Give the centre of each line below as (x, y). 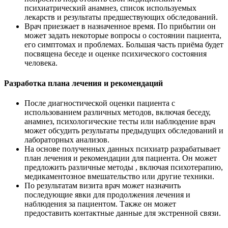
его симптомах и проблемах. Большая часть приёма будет (124, 45)
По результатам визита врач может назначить (103, 185)
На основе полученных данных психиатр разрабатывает (122, 149)
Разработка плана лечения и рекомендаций (83, 83)
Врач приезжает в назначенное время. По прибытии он (120, 26)
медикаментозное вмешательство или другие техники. (119, 176)
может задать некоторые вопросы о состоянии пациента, (123, 36)
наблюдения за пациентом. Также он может (100, 204)
